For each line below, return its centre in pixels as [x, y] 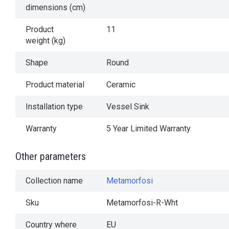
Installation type [54, 106]
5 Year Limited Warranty [148, 128]
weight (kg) [45, 40]
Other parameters [51, 156]
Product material [55, 84]
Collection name [54, 180]
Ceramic [121, 84]
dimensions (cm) [55, 7]
